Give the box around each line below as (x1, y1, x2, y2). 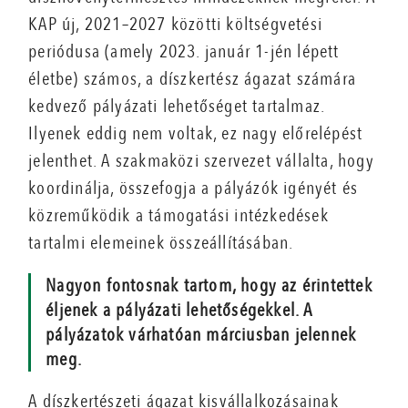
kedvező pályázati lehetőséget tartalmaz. (28, 94, 325, 118)
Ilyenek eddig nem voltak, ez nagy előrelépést (28, 121, 363, 146)
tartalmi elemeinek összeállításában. (28, 230, 294, 255)
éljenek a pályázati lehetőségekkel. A (46, 298, 313, 322)
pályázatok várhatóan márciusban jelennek (46, 322, 357, 347)
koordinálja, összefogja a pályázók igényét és (28, 176, 359, 200)
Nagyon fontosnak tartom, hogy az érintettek (46, 273, 372, 298)
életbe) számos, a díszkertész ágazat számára (28, 66, 357, 91)
